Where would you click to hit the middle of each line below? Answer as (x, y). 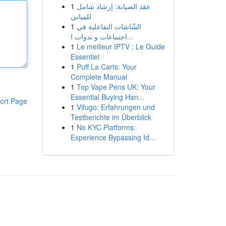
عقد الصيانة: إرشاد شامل (113, 6)
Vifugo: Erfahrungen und (116, 107)
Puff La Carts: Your (106, 67)
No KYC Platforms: (106, 127)
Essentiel (85, 56)
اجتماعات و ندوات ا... (130, 36)
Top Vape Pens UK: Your (116, 87)
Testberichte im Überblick (111, 117)
